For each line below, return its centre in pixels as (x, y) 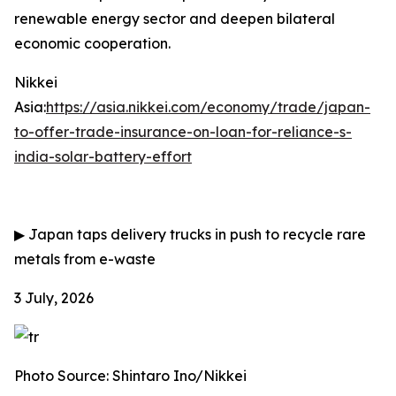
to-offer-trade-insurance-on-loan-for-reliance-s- (183, 132)
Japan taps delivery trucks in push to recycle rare (195, 234)
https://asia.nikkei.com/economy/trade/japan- (208, 107)
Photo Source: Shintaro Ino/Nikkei (130, 376)
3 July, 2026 (54, 298)
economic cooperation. (92, 43)
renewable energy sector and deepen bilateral (175, 19)
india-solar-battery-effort (103, 156)
